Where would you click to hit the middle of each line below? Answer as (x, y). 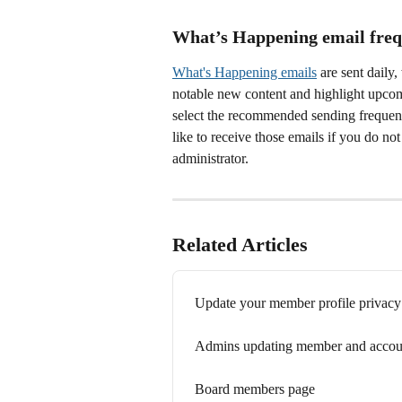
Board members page (255, 389)
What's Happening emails (245, 72)
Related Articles (240, 244)
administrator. (210, 158)
